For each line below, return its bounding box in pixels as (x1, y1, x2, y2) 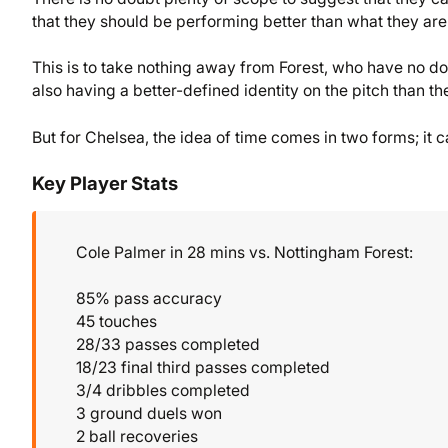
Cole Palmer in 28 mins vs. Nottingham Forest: (76, 242, 413, 262)
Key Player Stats (32, 171, 178, 194)
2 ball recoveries (76, 426, 198, 446)
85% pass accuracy (76, 288, 222, 308)
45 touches (76, 311, 157, 331)
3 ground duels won (76, 403, 222, 423)
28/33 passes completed (76, 334, 260, 354)
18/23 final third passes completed (76, 357, 330, 377)
